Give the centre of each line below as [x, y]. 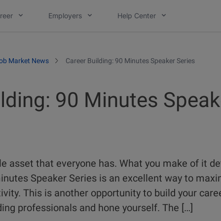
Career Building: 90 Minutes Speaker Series [130, 60]
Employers [65, 16]
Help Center [137, 16]
